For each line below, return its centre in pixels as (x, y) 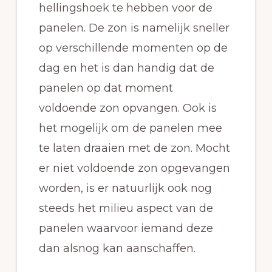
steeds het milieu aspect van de (126, 209)
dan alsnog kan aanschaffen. (117, 249)
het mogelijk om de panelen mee (130, 128)
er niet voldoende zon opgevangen (134, 168)
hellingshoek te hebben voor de (125, 8)
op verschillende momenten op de (133, 48)
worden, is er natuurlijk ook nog (125, 189)
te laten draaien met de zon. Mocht (134, 148)
